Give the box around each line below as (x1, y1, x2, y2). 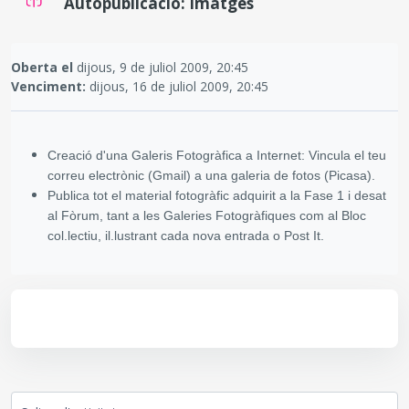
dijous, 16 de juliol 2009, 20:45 (86, 78, 268, 95)
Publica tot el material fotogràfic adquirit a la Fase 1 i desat (47, 188, 386, 203)
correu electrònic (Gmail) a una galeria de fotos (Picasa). (47, 168, 375, 183)
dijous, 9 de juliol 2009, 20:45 (73, 58, 248, 76)
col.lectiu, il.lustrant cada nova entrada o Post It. (47, 228, 324, 243)
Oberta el (11, 58, 73, 76)
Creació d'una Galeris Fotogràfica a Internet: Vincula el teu (47, 148, 386, 163)
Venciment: (11, 78, 86, 95)
